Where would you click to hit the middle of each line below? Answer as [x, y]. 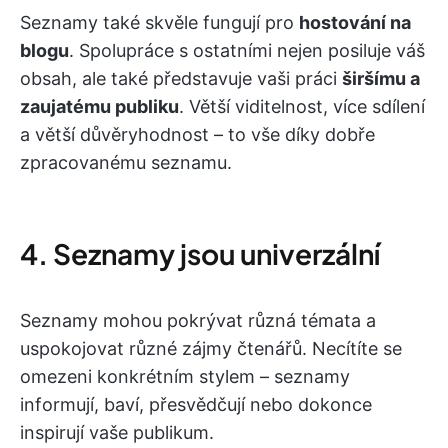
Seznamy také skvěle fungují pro [159, 23]
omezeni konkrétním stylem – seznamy [185, 377]
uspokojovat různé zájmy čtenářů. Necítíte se [211, 349]
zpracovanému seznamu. [126, 163]
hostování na [355, 23]
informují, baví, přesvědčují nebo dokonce [196, 405]
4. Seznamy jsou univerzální [200, 254]
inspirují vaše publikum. [117, 433]
